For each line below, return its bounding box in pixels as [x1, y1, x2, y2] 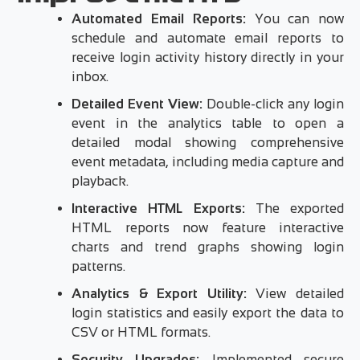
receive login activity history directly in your [72, 50, 344, 66]
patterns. [72, 259, 126, 275]
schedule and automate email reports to [72, 31, 344, 47]
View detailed [246, 286, 345, 302]
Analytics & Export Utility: [72, 286, 247, 302]
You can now [245, 11, 345, 27]
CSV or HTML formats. [72, 325, 211, 341]
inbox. [72, 69, 109, 85]
